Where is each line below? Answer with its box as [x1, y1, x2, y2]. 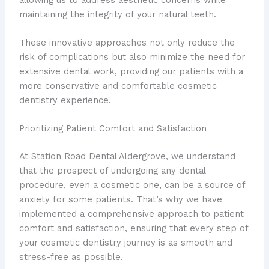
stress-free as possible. [19, 252, 123, 263]
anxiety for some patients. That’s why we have [19, 194, 222, 205]
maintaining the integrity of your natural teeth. [19, 8, 216, 20]
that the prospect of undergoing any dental [19, 165, 205, 177]
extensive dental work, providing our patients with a [19, 66, 243, 77]
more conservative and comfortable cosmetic [19, 80, 217, 92]
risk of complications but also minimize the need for [19, 52, 245, 63]
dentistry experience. [19, 95, 111, 106]
